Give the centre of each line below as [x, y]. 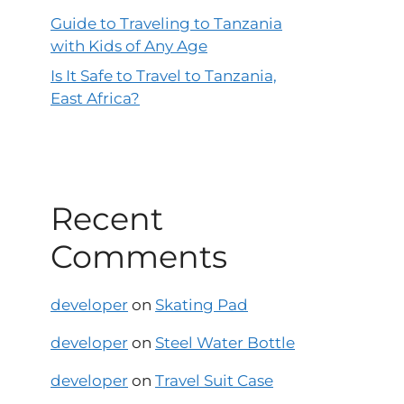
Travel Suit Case [214, 381]
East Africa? [95, 99]
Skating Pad [202, 305]
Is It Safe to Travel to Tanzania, [164, 76]
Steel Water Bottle [225, 343]
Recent [107, 219]
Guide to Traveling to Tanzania [166, 23]
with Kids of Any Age [129, 46]
